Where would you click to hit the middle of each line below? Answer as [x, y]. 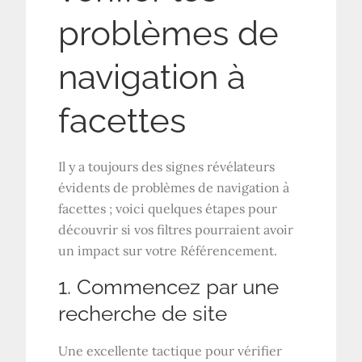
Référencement [227, 250]
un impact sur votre [120, 250]
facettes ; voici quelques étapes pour [168, 208]
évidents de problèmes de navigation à [174, 187]
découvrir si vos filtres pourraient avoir [176, 229]
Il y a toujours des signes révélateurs [167, 166]
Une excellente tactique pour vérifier [170, 350]
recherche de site [143, 313]
